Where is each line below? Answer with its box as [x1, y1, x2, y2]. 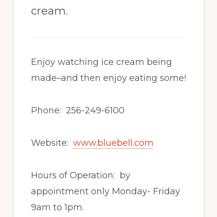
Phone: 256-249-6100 [31, 105, 124, 116]
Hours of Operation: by [31, 170, 130, 181]
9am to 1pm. [31, 202, 84, 213]
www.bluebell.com [73, 138, 154, 149]
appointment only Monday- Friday [31, 186, 180, 197]
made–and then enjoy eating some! [31, 73, 186, 84]
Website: [31, 138, 73, 149]
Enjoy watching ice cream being [31, 57, 172, 68]
